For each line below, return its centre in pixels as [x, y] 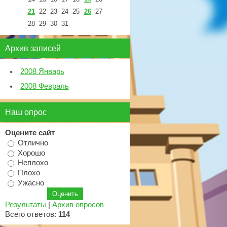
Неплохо [33, 162]
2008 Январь [42, 71]
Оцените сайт [30, 133]
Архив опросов [78, 205]
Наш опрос [26, 112]
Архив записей [33, 48]
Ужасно [31, 183]
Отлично [33, 143]
